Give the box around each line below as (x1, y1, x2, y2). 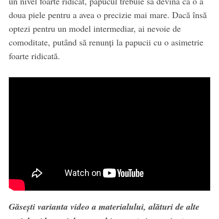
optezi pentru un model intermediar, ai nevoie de (8, 22, 181, 35)
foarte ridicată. (8, 50, 60, 62)
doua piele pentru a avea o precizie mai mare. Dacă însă (8, 9, 207, 21)
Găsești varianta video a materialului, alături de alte (8, 200, 199, 213)
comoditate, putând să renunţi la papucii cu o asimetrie (8, 36, 203, 48)
